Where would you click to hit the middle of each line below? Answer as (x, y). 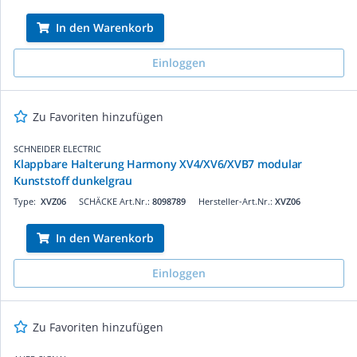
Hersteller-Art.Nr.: (237, 201)
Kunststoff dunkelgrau (73, 180)
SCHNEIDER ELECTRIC (57, 148)
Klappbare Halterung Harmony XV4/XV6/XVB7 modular (158, 163)
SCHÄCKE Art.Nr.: (116, 201)
